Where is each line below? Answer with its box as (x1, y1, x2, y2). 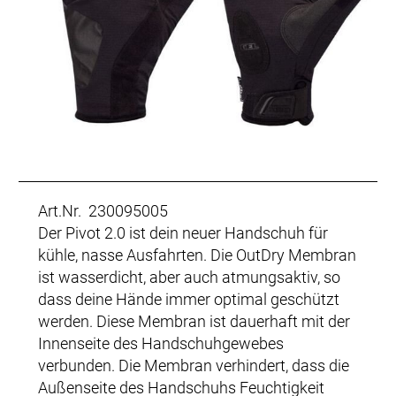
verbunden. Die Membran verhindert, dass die (38, 355, 349, 375)
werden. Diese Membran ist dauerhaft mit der (38, 311, 350, 331)
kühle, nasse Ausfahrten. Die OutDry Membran (38, 245, 356, 264)
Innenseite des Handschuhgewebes (38, 333, 284, 353)
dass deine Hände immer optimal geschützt (38, 289, 339, 308)
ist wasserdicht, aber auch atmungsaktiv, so (38, 267, 340, 286)
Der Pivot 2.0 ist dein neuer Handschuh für (38, 223, 328, 242)
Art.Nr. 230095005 (38, 201, 168, 220)
